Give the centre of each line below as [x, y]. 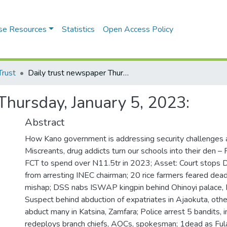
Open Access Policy [138, 29]
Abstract [45, 122]
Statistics [78, 29]
